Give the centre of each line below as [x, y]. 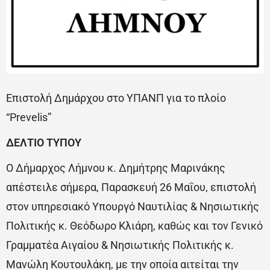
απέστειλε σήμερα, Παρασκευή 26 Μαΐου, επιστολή [131, 187]
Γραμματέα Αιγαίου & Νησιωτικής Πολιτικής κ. [120, 245]
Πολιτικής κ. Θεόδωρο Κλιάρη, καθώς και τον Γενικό [134, 226]
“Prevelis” [29, 118]
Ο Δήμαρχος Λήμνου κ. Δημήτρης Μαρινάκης [116, 168]
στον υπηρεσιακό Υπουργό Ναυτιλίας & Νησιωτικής [133, 207]
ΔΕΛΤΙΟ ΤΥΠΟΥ [44, 143]
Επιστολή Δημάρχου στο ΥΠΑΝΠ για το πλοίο [116, 98]
